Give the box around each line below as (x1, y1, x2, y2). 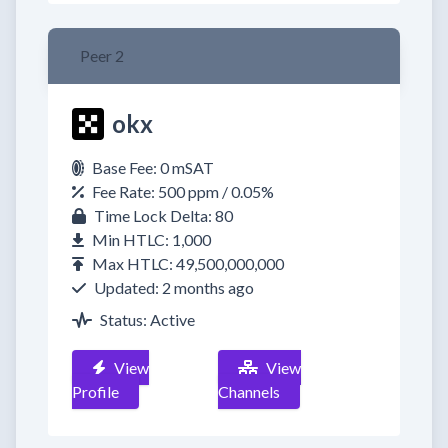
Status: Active (100, 310, 195, 329)
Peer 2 (80, 46, 124, 65)
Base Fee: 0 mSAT (92, 158, 214, 177)
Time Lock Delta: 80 (94, 206, 233, 225)
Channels (218, 382, 281, 401)
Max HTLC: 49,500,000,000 (92, 254, 284, 273)
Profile (72, 382, 119, 401)
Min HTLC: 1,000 (92, 230, 211, 249)
